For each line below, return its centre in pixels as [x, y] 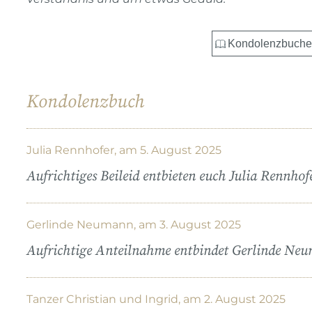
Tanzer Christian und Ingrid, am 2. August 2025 [156, 299]
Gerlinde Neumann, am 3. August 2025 [134, 224]
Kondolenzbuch [85, 102]
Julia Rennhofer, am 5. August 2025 [124, 150]
